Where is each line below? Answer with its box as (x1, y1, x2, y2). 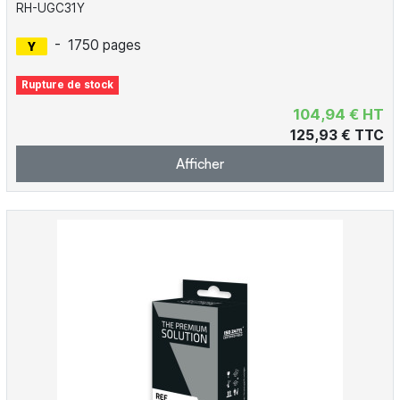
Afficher (176, 154, 224, 172)
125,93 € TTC (290, 126, 385, 144)
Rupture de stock (21, 78, 114, 91)
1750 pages (67, 36, 141, 54)
